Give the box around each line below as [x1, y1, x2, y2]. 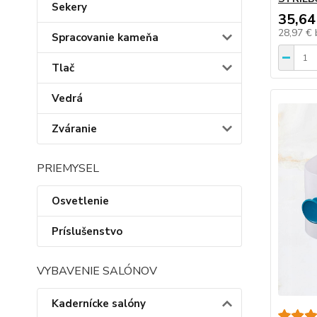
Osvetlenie [52, 194, 109, 208]
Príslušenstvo [52, 224, 122, 238]
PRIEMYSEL [37, 161, 99, 176]
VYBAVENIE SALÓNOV [37, 263, 157, 279]
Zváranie [52, 122, 97, 136]
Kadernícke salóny [52, 296, 146, 311]
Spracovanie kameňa [52, 30, 158, 45]
